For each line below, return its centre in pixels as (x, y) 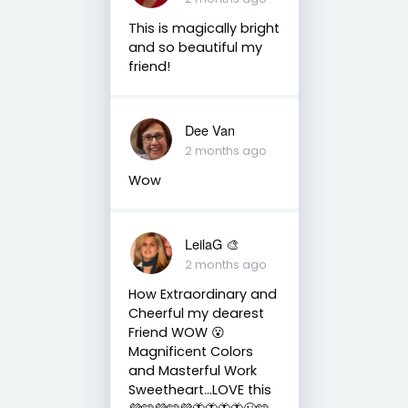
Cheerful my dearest (196, 313)
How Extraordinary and (202, 294)
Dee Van (209, 129)
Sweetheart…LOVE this (199, 389)
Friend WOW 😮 (176, 332)
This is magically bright (204, 28)
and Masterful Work (192, 370)
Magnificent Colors (190, 351)
